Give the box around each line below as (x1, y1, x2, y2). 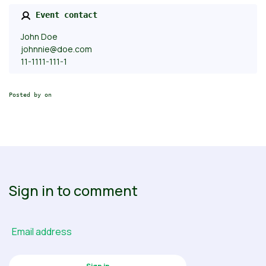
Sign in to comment (9, 180, 138, 200)
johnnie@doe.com (20, 43, 92, 55)
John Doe (20, 30, 58, 42)
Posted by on (9, 91, 52, 98)
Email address (12, 225, 72, 239)
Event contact (30, 10, 97, 20)
